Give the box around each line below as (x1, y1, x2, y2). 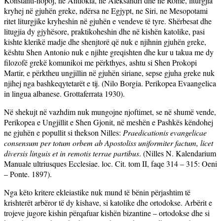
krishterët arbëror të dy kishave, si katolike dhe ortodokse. (4, 197, 183, 208)
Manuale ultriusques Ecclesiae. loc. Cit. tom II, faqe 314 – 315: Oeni (4, 158, 217, 169)
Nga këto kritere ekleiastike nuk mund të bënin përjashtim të (4, 186, 190, 197)
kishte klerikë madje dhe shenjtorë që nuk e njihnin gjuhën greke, (4, 36, 206, 47)
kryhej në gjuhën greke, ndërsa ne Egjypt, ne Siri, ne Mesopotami (4, 5, 208, 16)
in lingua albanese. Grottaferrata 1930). (4, 88, 125, 99)
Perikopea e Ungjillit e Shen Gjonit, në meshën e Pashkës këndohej (4, 116, 213, 127)
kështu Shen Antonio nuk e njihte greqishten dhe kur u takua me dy (4, 46, 214, 57)
